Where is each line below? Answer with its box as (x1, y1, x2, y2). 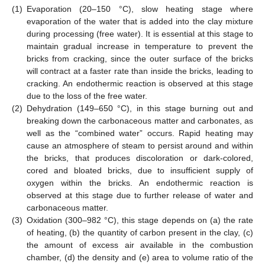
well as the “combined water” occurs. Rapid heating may (27, 128, 253, 138)
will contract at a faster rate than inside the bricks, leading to (27, 66, 253, 76)
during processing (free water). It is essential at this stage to (27, 29, 253, 39)
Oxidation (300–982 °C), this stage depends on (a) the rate (27, 215, 253, 225)
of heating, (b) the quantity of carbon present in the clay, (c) (27, 228, 253, 238)
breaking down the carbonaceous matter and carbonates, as (27, 116, 253, 126)
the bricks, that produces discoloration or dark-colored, (27, 153, 253, 163)
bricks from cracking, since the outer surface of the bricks (27, 54, 253, 64)
